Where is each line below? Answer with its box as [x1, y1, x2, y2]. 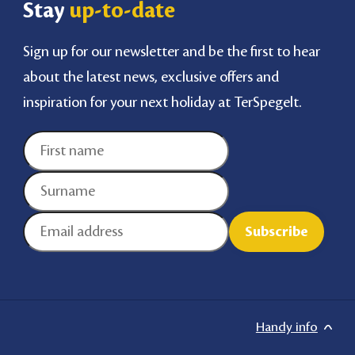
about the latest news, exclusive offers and [23, 68, 280, 85]
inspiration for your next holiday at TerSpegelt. [23, 94, 302, 110]
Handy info [255, 319, 318, 334]
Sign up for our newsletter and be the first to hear [23, 43, 321, 59]
